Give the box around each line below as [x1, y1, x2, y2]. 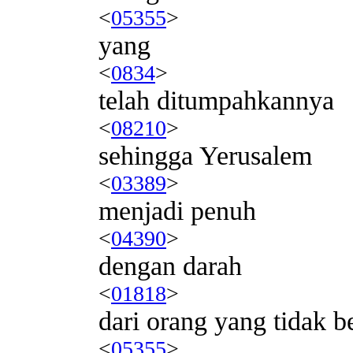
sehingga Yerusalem [98, 140, 312, 170]
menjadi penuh [98, 195, 256, 225]
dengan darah [98, 251, 242, 281]
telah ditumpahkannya [98, 85, 334, 115]
